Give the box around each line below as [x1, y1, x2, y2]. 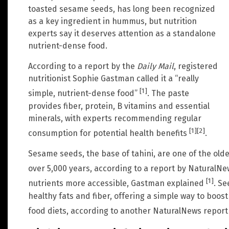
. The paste [147, 88, 189, 99]
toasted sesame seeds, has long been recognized [28, 4, 215, 14]
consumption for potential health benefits [28, 128, 189, 139]
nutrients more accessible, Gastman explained [28, 178, 206, 189]
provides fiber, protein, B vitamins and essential [28, 101, 210, 111]
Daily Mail [137, 61, 174, 72]
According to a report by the [28, 61, 137, 72]
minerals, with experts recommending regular [28, 113, 201, 123]
